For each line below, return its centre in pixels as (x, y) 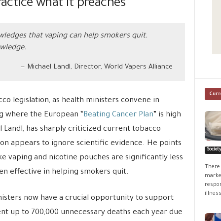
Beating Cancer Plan (118, 115)
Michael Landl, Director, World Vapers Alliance (100, 68)
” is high (167, 115)
